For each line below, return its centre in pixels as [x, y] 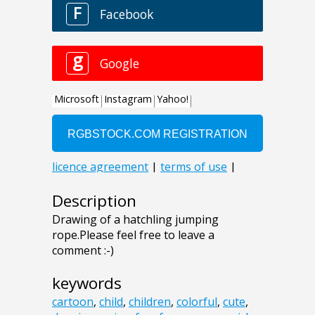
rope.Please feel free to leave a [133, 235]
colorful [197, 302]
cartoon [73, 302]
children [150, 302]
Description [94, 201]
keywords [87, 283]
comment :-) [83, 251]
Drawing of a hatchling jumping [135, 220]
